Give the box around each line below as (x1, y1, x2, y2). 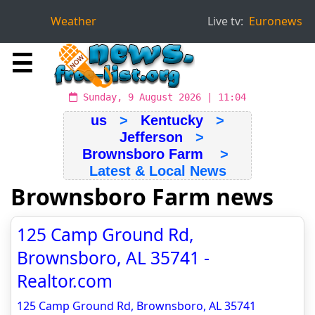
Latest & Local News (89, 163, 226, 179)
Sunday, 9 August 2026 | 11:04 (77, 91, 246, 103)
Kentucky (141, 112, 203, 128)
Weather (51, 13, 96, 29)
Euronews (249, 13, 302, 29)
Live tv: (207, 13, 243, 29)
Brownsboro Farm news (11, 181, 274, 212)
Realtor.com (17, 269, 112, 292)
